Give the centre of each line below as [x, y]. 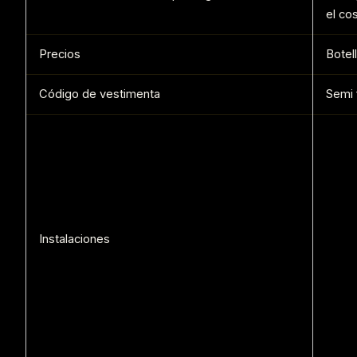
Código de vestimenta [100, 94]
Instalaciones [75, 239]
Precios [60, 55]
